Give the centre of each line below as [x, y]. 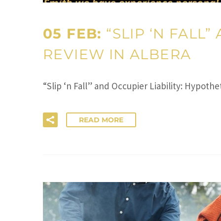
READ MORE [101, 120]
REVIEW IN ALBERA [117, 54]
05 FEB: [75, 33]
